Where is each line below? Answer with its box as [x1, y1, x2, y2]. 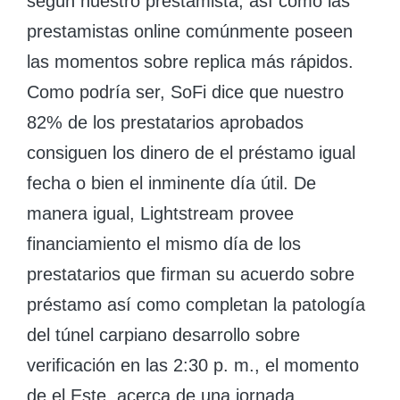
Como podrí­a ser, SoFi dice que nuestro [27, 81, 344, 102]
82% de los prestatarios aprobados [27, 112, 304, 132]
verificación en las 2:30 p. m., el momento [27, 354, 359, 375]
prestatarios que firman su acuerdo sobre [27, 263, 354, 284]
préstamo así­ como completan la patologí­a [27, 294, 365, 314]
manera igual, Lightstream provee [27, 203, 294, 223]
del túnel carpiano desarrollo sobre [27, 324, 300, 345]
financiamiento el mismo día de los [27, 233, 301, 254]
